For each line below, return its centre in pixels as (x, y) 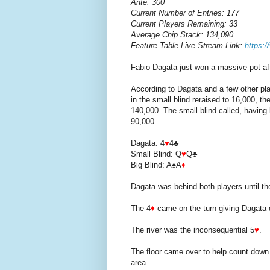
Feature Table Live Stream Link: (188, 46)
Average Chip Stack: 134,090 (182, 35)
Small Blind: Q (156, 154)
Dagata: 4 (148, 143)
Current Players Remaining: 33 (184, 24)
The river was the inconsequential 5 (193, 230)
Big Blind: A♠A (156, 165)
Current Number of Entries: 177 (185, 13)
